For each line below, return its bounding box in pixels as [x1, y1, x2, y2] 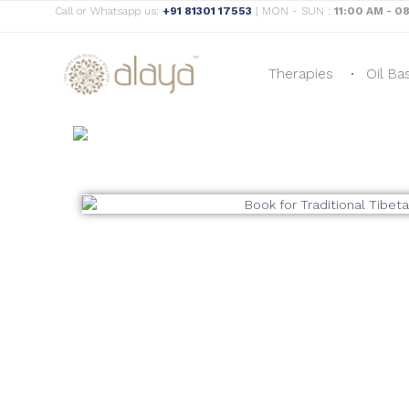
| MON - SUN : [252, 4, 334, 17]
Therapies [268, 65, 334, 82]
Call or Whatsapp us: [55, 4, 163, 17]
